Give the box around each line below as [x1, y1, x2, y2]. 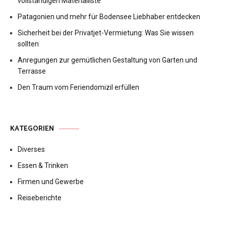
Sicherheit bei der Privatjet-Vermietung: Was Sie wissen [18, 29, 194, 37]
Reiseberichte [18, 194, 62, 202]
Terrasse [18, 67, 46, 76]
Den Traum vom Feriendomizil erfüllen [18, 83, 139, 92]
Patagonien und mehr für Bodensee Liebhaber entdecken [18, 13, 200, 21]
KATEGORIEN [10, 123, 54, 135]
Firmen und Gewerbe [18, 178, 84, 186]
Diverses [18, 145, 45, 154]
